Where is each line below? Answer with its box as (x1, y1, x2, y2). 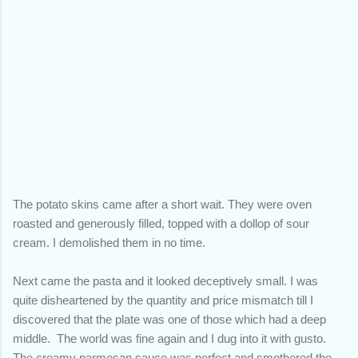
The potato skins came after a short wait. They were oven (13, 197, 312, 211)
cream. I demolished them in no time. (13, 235, 209, 249)
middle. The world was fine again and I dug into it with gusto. (13, 331, 326, 345)
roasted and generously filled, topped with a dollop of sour (13, 216, 309, 230)
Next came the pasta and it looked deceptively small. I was (13, 273, 318, 288)
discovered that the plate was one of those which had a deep (13, 312, 326, 326)
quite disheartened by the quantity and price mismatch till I (13, 292, 313, 307)
